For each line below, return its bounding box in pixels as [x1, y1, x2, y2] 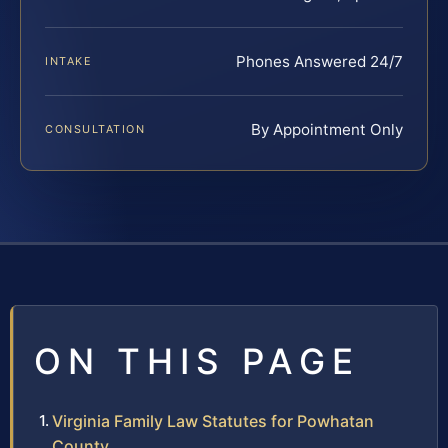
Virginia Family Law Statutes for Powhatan [52, 410, 374, 431]
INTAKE [45, 53, 93, 68]
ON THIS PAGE [34, 339, 360, 382]
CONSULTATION [45, 121, 146, 136]
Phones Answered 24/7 [236, 51, 403, 71]
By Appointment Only [251, 119, 403, 139]
